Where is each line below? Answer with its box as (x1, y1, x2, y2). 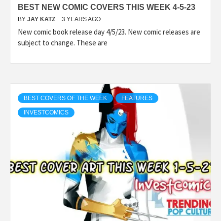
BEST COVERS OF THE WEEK (24, 94, 107, 102)
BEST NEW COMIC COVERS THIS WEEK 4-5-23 (18, 2, 195, 11)
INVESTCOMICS (24, 109, 69, 116)
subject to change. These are (18, 37, 108, 47)
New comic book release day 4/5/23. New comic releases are (18, 27, 200, 37)
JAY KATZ (27, 15, 57, 23)
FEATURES (121, 94, 152, 102)
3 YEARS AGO (62, 15, 101, 23)
